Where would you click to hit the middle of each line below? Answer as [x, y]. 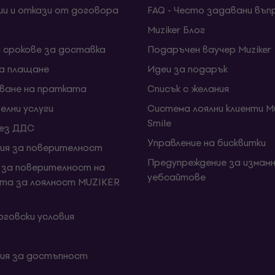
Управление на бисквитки [207, 143]
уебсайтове [176, 177]
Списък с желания [188, 89]
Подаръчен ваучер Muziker [209, 49]
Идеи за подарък [188, 69]
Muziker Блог [176, 30]
